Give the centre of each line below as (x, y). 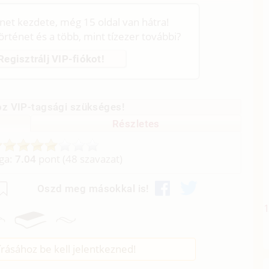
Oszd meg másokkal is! (93, 188)
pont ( (51, 159)
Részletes (136, 123)
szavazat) (100, 159)
